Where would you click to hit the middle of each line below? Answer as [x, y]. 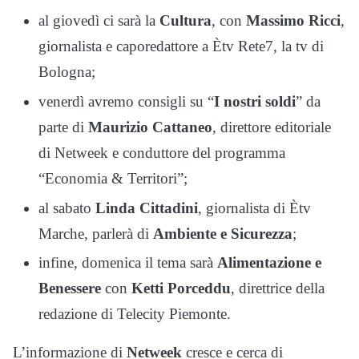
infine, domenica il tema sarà [128, 263]
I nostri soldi [255, 101]
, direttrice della [278, 288]
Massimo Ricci [293, 21]
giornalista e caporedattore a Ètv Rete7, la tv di [181, 46]
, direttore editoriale [272, 127]
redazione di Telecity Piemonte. [135, 314]
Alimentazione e [269, 263]
